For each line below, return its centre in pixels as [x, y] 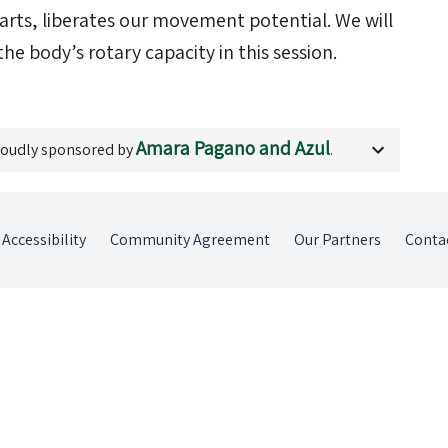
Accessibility [44, 239]
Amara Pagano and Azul [233, 148]
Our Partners [337, 239]
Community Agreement [190, 239]
